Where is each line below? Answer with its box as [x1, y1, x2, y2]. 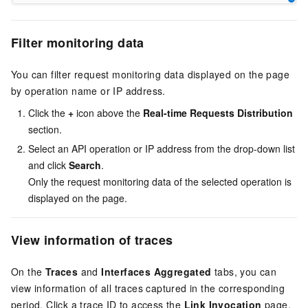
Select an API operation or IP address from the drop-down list [28, 141, 295, 155]
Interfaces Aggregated [101, 265, 212, 279]
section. [28, 122, 62, 136]
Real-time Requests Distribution [143, 105, 293, 120]
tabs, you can [211, 265, 277, 279]
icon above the [74, 105, 143, 120]
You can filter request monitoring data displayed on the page [11, 67, 289, 81]
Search [69, 157, 101, 172]
